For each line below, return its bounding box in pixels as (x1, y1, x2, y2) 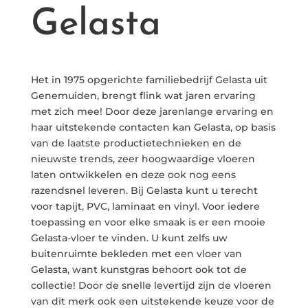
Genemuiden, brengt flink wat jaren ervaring (30, 89, 256, 102)
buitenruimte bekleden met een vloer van (30, 247, 242, 261)
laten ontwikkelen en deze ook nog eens (30, 168, 236, 181)
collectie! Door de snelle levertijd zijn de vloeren (30, 279, 272, 292)
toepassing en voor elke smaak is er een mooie (30, 216, 265, 229)
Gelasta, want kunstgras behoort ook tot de (30, 263, 247, 276)
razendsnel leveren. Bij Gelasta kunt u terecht (30, 184, 258, 197)
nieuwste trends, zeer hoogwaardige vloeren (30, 153, 255, 166)
